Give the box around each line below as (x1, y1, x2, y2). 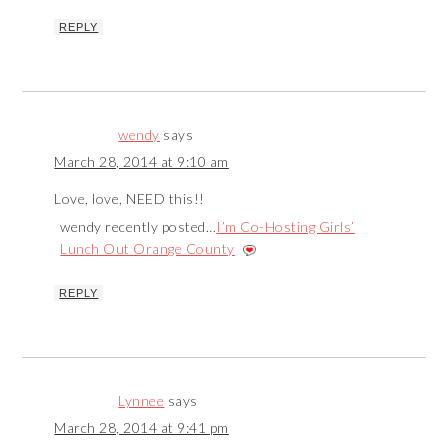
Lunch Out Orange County (60, 240, 235, 258)
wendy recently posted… (60, 218, 217, 236)
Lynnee (118, 392, 165, 410)
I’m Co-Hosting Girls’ (216, 218, 355, 236)
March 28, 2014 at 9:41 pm (54, 419, 229, 437)
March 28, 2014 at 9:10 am (54, 153, 229, 171)
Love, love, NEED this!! (54, 190, 205, 208)
